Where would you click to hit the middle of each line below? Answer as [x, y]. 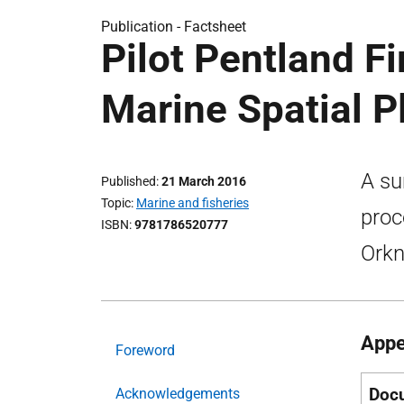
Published [129, 181]
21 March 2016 [204, 181]
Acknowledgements [178, 394]
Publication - [142, 27]
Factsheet [215, 27]
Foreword [145, 350]
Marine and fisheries [193, 203]
